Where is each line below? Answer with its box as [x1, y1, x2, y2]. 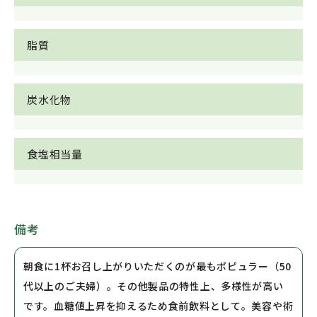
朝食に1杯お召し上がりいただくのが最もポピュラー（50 [23, 258, 292, 273]
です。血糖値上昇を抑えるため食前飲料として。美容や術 [23, 298, 294, 313]
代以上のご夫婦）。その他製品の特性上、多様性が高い [23, 278, 284, 293]
